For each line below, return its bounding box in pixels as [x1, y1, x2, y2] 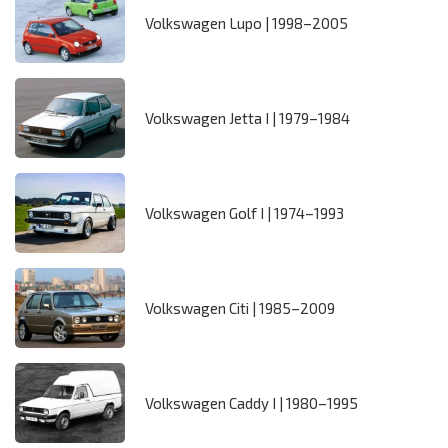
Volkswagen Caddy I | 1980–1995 [145, 394, 358, 413]
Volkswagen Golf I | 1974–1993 [145, 204, 344, 223]
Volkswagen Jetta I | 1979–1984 [145, 109, 350, 128]
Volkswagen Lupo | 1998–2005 [145, 14, 348, 33]
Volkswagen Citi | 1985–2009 [145, 299, 335, 318]
